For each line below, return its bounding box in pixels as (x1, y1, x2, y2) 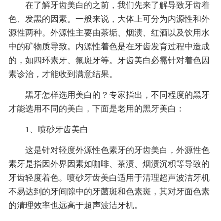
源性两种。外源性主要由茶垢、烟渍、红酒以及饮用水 (8, 28, 210, 38)
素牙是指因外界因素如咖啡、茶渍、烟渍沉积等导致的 (8, 159, 210, 169)
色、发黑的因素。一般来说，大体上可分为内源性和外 (8, 14, 210, 24)
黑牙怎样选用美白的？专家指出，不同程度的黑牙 (8, 90, 210, 100)
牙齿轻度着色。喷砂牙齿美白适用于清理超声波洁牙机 (8, 173, 210, 183)
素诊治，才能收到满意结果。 (8, 70, 117, 79)
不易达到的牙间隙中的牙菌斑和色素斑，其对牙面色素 (8, 187, 210, 197)
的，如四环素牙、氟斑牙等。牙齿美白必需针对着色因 (8, 56, 210, 66)
